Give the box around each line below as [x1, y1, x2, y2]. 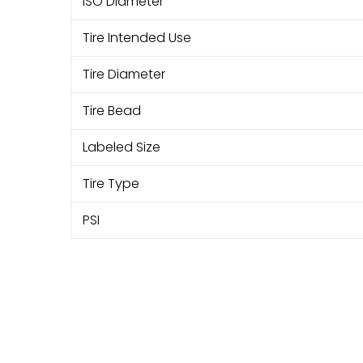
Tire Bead [83, 100, 141, 120]
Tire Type [83, 173, 139, 193]
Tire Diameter [83, 64, 165, 83]
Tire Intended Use [83, 28, 191, 47]
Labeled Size [83, 137, 160, 156]
